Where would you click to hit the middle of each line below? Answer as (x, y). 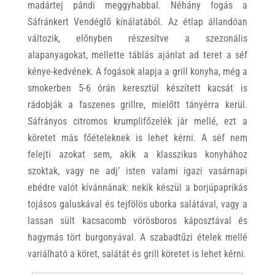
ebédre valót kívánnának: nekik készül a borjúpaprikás (137, 188)
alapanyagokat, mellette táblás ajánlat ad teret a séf (137, 55)
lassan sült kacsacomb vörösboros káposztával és (137, 221)
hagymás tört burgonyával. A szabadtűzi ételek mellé (137, 237)
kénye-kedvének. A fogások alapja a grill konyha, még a (137, 72)
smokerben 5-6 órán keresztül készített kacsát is (137, 88)
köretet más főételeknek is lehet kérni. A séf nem (137, 138)
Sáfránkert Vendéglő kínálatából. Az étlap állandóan (137, 22)
